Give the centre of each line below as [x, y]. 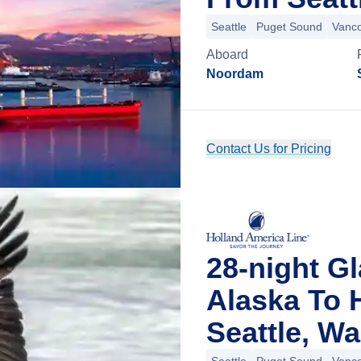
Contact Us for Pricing [269, 149]
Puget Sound [289, 27]
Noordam [235, 74]
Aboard [227, 54]
